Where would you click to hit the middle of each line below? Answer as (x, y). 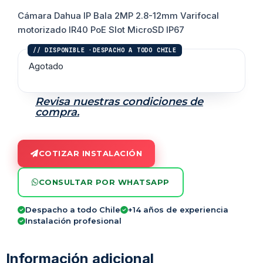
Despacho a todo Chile (73, 209)
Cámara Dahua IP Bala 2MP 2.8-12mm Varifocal (118, 16)
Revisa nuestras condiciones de (119, 101)
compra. (57, 112)
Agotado (46, 67)
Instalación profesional (73, 220)
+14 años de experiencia (178, 209)
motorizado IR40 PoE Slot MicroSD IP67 (101, 30)
